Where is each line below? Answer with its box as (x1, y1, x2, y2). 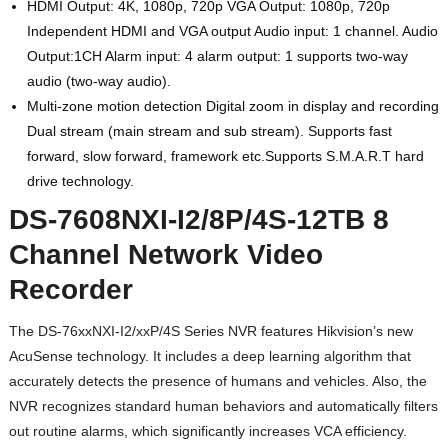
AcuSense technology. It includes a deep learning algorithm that (8, 347, 411, 364)
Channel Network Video (8, 238, 323, 270)
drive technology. (26, 172, 134, 189)
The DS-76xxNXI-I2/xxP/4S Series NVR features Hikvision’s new (8, 322, 413, 339)
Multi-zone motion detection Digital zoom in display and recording (26, 97, 439, 114)
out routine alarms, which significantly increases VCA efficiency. (8, 422, 407, 439)
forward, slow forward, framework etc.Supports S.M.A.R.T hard (26, 147, 424, 164)
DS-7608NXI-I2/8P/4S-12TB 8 (8, 203, 389, 235)
